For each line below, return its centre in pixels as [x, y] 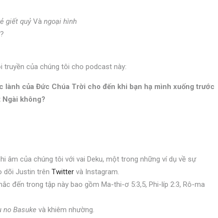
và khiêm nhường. [65, 210]
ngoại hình [60, 21]
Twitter [63, 172]
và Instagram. [97, 172]
